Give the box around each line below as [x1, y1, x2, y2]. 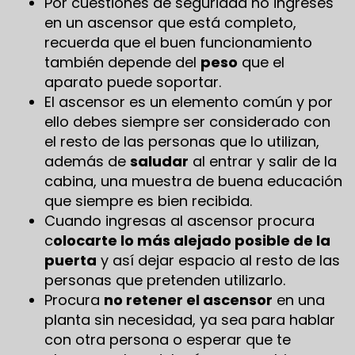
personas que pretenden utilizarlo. [44, 269, 285, 290]
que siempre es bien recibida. [44, 190, 252, 211]
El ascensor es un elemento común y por [44, 91, 333, 112]
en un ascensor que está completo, [44, 12, 296, 32]
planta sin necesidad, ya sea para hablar [44, 309, 335, 330]
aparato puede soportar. [44, 71, 221, 92]
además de [44, 151, 130, 171]
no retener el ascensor [104, 289, 273, 310]
